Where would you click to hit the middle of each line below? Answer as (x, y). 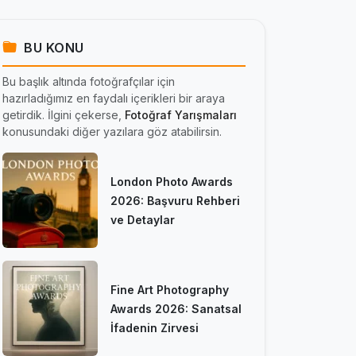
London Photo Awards (172, 181)
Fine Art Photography (170, 289)
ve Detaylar (143, 219)
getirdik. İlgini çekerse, (64, 114)
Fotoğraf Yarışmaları (181, 114)
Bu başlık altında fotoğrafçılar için (89, 81)
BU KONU (52, 47)
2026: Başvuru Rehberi (175, 200)
